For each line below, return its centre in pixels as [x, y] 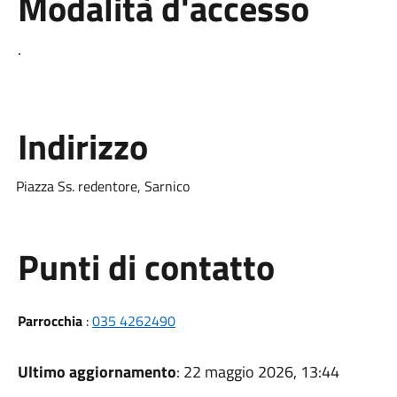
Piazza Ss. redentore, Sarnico [102, 186]
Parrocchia [50, 321]
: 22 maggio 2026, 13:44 [257, 372]
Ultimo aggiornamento [97, 372]
